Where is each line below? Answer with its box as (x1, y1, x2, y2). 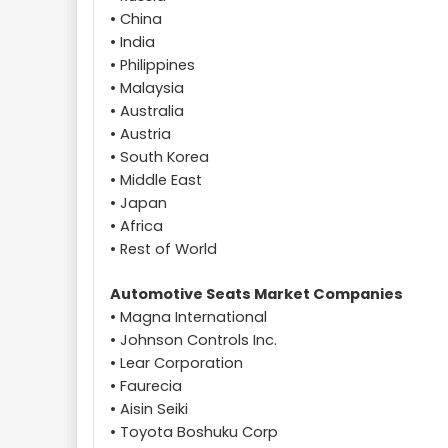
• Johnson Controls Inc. (110, 330, 277, 350)
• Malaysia (110, 78, 184, 98)
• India (110, 32, 155, 52)
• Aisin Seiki (110, 399, 188, 419)
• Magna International (110, 307, 267, 327)
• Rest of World (110, 239, 217, 259)
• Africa (110, 216, 163, 236)
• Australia (110, 101, 184, 121)
